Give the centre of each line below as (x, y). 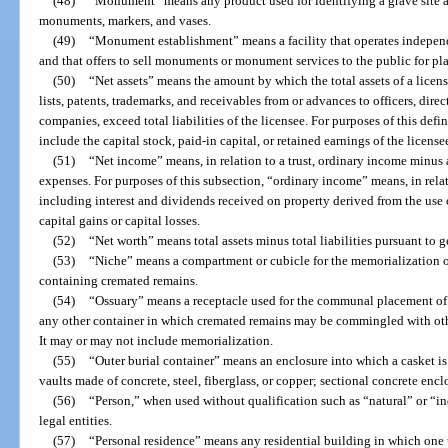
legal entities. (76, 421)
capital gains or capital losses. (120, 221)
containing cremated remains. (119, 281)
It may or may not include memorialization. (156, 341)
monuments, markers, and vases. (125, 21)
